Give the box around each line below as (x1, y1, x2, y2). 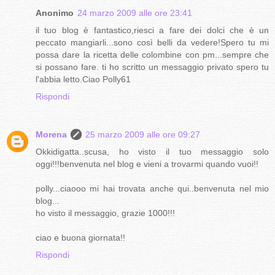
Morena (36, 130, 67, 140)
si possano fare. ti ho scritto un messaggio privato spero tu (36, 62, 269, 72)
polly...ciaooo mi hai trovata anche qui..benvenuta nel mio (36, 184, 269, 194)
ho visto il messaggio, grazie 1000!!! (36, 208, 175, 219)
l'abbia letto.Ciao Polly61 (36, 74, 131, 85)
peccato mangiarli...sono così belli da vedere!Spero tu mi (36, 37, 269, 48)
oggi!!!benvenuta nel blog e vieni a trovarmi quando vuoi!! (36, 159, 258, 169)
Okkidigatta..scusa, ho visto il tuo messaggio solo (36, 147, 269, 157)
